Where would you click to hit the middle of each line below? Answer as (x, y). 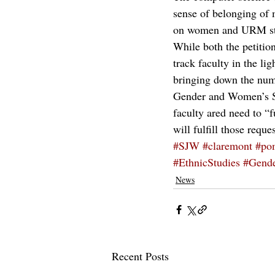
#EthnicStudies (207, 162)
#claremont (227, 145)
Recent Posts (140, 256)
